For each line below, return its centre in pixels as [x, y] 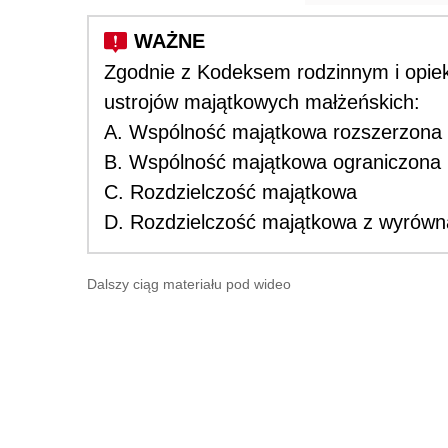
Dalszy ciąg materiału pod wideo [189, 283]
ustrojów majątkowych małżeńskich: [262, 101]
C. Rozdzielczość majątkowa [230, 191]
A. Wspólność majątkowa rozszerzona [273, 131]
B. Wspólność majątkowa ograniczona [272, 161]
